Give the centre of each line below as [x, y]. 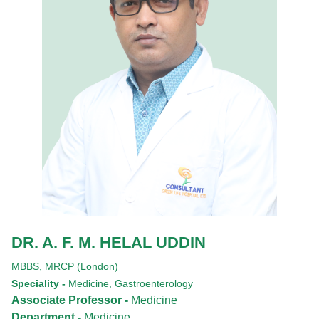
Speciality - [40, 284]
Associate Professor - [71, 300]
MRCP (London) [82, 267]
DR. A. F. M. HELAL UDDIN [109, 243]
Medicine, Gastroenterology [131, 284]
